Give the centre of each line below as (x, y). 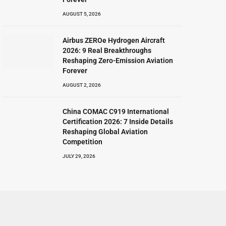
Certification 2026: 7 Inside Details (118, 122)
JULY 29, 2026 (79, 156)
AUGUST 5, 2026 (82, 14)
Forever (75, 71)
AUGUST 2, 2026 (82, 85)
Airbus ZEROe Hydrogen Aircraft (114, 40)
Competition (83, 142)
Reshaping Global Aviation (105, 132)
